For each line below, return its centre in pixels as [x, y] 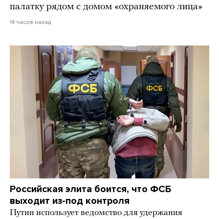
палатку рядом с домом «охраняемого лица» [106, 7]
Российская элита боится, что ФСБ [90, 189]
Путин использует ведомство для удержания [96, 213]
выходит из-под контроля [70, 201]
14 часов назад [30, 22]
